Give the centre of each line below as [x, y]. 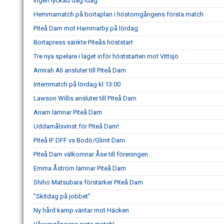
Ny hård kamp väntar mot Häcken [81, 210]
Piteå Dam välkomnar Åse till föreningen [91, 154]
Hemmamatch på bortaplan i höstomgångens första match [118, 14]
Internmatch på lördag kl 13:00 [77, 84]
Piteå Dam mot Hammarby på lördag [86, 28]
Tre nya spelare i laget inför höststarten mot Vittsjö [106, 56]
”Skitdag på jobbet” [62, 196]
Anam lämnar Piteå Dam [68, 112]
